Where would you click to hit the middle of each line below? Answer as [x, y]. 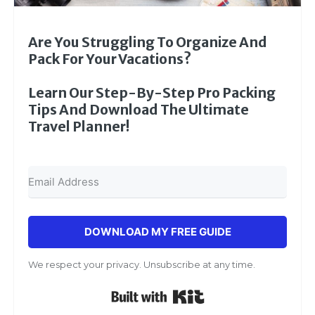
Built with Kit [246, 292]
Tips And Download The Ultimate [139, 110]
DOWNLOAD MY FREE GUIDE [157, 232]
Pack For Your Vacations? [110, 59]
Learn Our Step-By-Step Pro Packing [152, 93]
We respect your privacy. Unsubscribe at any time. [142, 265]
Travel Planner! [79, 127]
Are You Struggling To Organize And [148, 43]
